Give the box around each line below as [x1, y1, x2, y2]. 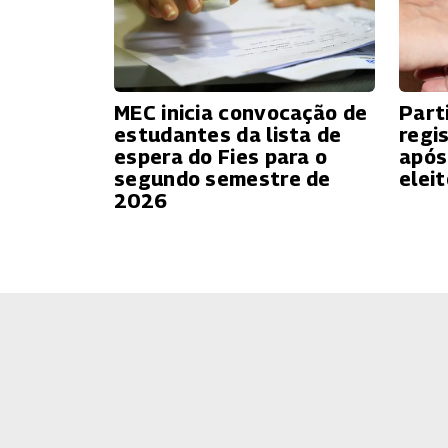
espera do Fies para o [114, 144, 328, 169]
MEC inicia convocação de [114, 100, 368, 125]
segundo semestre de [114, 166, 331, 191]
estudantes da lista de [114, 122, 342, 147]
